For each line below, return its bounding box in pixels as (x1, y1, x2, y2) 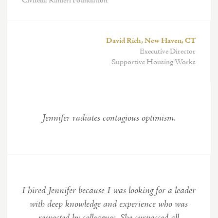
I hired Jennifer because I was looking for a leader (22, 184, 196, 197)
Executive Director (140, 47, 196, 56)
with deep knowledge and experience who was (30, 198, 188, 211)
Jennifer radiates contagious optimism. (42, 112, 176, 125)
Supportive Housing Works (111, 57, 196, 67)
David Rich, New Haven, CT (106, 36, 196, 46)
